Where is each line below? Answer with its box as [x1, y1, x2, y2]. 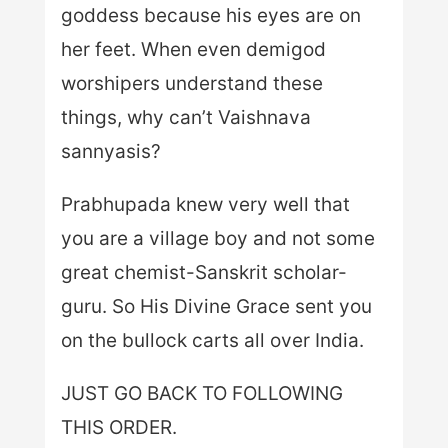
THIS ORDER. [60, 415, 177, 439]
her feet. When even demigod [60, 37, 326, 61]
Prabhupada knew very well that [60, 192, 350, 216]
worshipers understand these [60, 71, 323, 95]
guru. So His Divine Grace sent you [60, 294, 372, 318]
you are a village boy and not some [60, 226, 375, 250]
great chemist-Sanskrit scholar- [60, 260, 347, 284]
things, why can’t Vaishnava [60, 105, 311, 129]
